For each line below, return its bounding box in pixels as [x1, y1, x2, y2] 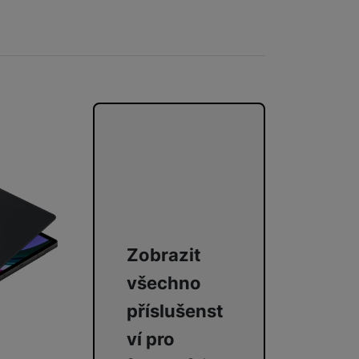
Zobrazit [126, 244, 201, 265]
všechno [126, 272, 212, 293]
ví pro [126, 328, 175, 349]
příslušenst [126, 300, 224, 321]
